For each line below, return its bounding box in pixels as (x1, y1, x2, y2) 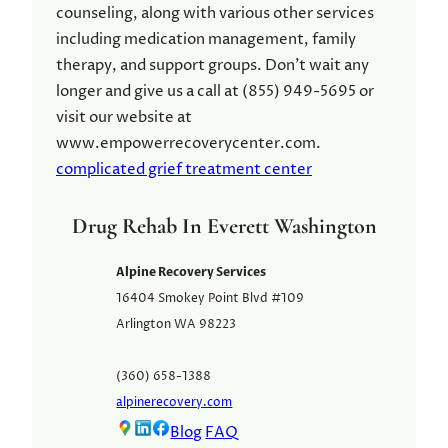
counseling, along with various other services (56, 2, 374, 24)
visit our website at (56, 106, 192, 128)
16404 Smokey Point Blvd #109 (116, 290, 305, 307)
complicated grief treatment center (56, 158, 312, 180)
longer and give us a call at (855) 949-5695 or (56, 80, 374, 102)
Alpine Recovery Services (116, 264, 267, 280)
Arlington (116, 316, 172, 333)
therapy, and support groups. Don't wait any (56, 54, 369, 76)
